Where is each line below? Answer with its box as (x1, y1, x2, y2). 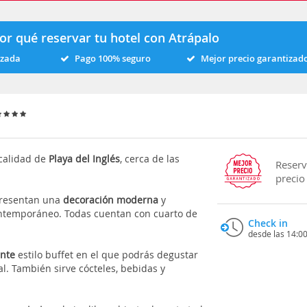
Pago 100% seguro (74, 52, 151, 64)
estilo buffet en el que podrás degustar (15, 247, 199, 261)
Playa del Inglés (49, 151, 121, 165)
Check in (247, 216, 288, 230)
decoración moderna (63, 193, 159, 206)
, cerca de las (120, 151, 180, 165)
